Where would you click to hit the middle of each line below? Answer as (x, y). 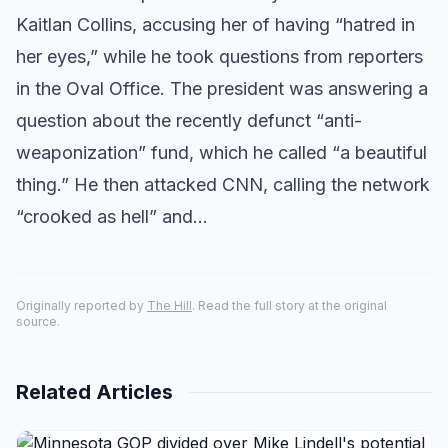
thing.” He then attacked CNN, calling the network (223, 184)
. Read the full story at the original (289, 305)
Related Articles (94, 392)
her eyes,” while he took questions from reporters (219, 56)
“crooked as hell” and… (112, 216)
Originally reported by (81, 305)
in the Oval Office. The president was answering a (222, 88)
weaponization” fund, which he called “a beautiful (221, 152)
